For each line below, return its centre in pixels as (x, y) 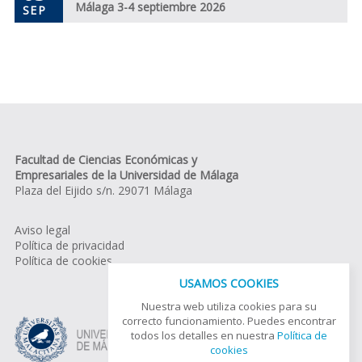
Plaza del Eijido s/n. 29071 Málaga (103, 190)
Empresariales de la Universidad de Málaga (126, 175)
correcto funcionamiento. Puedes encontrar (229, 320)
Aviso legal (42, 229)
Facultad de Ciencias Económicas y (105, 159)
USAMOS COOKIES (229, 283)
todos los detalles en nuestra (204, 335)
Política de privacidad (69, 245)
